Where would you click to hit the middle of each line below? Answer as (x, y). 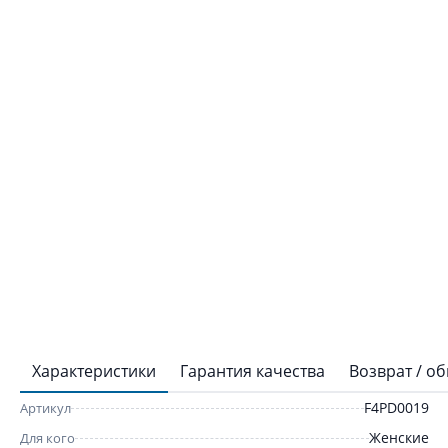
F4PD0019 (396, 407)
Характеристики (94, 371)
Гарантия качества (252, 371)
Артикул (45, 408)
